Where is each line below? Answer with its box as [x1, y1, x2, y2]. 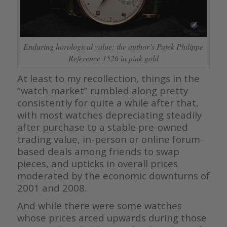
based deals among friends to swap [17, 144, 179, 158]
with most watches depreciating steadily [17, 108, 202, 121]
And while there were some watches [17, 199, 182, 212]
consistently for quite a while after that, [17, 96, 199, 109]
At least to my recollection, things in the [17, 71, 200, 85]
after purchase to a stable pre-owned [17, 120, 188, 133]
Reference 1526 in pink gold [68, 52, 159, 63]
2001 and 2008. [17, 181, 87, 194]
